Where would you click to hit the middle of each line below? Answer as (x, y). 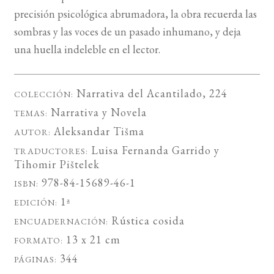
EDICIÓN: (35, 202)
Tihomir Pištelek (57, 164)
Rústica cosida (146, 220)
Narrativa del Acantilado (139, 93)
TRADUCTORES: (51, 151)
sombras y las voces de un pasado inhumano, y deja (127, 32)
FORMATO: (38, 240)
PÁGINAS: (35, 259)
